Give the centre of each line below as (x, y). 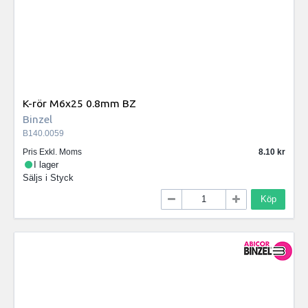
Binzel (37, 119)
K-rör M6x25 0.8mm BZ (79, 103)
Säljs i (36, 178)
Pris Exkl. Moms (52, 152)
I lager (46, 165)
